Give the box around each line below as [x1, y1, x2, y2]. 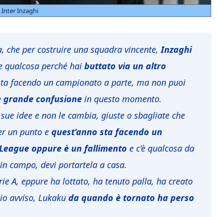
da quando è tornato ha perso [68, 192, 194, 204]
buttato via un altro [84, 60, 166, 72]
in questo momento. [82, 93, 162, 105]
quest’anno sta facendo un [51, 126, 162, 138]
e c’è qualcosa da [129, 142, 194, 155]
